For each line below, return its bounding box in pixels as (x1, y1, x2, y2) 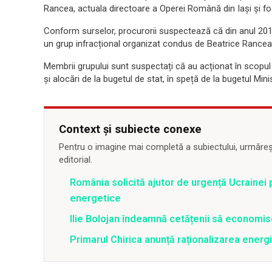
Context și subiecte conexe (59, 123, 202, 136)
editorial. (59, 154, 92, 166)
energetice (70, 192, 121, 205)
